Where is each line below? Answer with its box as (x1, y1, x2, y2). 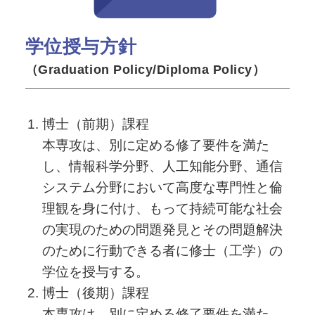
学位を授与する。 (41, 264, 149, 280)
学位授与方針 (25, 35, 137, 57)
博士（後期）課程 (41, 285, 149, 301)
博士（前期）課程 (41, 117, 149, 132)
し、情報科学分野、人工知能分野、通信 (41, 159, 283, 174)
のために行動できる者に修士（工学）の (41, 243, 283, 259)
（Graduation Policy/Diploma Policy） (25, 62, 266, 77)
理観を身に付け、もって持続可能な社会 (41, 201, 283, 217)
